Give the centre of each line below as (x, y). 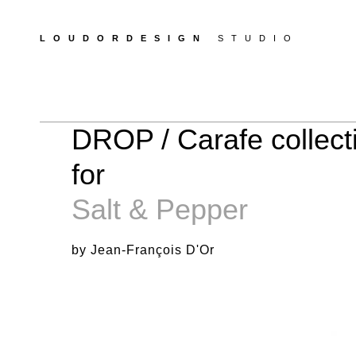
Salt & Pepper (160, 209)
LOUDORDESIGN (129, 38)
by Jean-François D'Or (143, 250)
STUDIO (258, 38)
